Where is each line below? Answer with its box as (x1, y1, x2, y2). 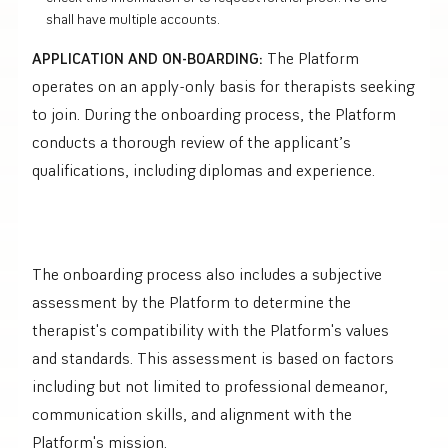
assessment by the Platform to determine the (32, 291, 351, 312)
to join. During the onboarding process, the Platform (32, 103, 396, 124)
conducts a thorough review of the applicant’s (32, 131, 351, 152)
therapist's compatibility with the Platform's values (32, 319, 389, 340)
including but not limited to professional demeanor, (32, 375, 388, 396)
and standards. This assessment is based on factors (32, 347, 394, 368)
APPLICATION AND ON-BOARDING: (32, 47, 263, 68)
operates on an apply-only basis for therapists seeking (32, 75, 414, 96)
